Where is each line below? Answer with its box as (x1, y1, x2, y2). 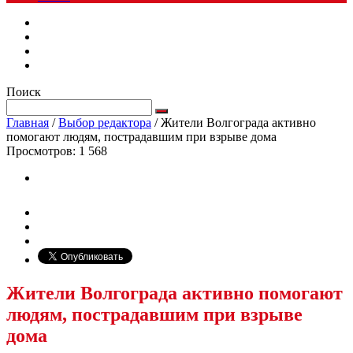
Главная (6, 116, 49, 129)
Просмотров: (6, 144, 79, 158)
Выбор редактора (58, 116, 151, 129)
